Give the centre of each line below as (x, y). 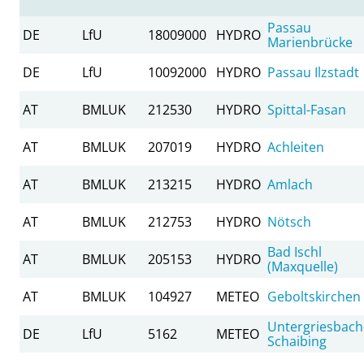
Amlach (290, 184)
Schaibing (297, 341)
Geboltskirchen (314, 296)
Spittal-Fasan (307, 109)
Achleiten (296, 147)
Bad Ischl (295, 251)
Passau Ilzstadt (313, 72)
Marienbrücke (310, 42)
